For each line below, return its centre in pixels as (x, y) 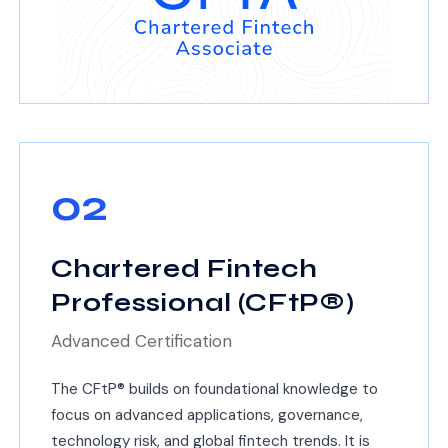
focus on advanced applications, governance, (206, 415)
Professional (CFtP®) (202, 302)
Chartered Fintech (184, 268)
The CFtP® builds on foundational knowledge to (214, 389)
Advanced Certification (141, 340)
